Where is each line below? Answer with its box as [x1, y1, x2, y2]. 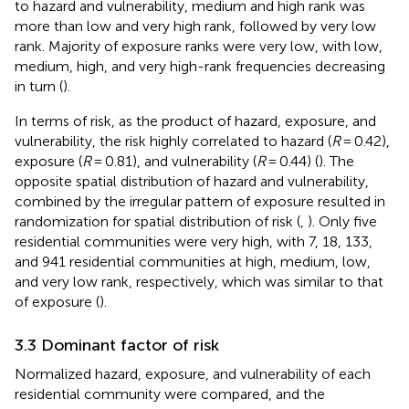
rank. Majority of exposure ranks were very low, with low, [15, 37, 383, 55]
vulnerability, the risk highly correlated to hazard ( [15, 131, 331, 150]
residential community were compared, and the [15, 384, 325, 403]
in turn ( [15, 77, 63, 95]
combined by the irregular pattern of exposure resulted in [15, 192, 385, 210]
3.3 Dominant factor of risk [15, 334, 219, 355]
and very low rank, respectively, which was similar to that [15, 272, 383, 290]
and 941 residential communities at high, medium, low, [15, 252, 371, 270]
